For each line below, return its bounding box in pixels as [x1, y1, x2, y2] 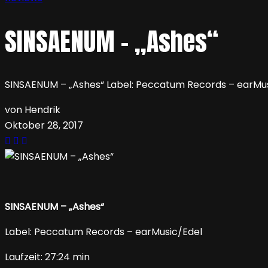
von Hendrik [5, 103, 60, 117]
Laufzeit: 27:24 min [5, 250, 90, 264]
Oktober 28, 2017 [5, 118, 83, 133]
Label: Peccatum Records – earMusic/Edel [5, 225, 202, 239]
